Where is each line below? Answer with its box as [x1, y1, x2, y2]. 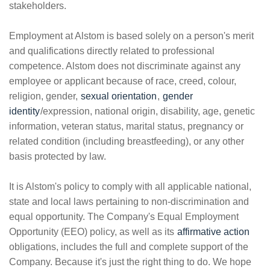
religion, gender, [9, 91, 80, 101]
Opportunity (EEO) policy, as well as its [9, 227, 177, 237]
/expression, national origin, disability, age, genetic [40, 106, 255, 116]
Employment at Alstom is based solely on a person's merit [9, 31, 254, 41]
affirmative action [177, 227, 250, 237]
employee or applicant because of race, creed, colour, [9, 76, 236, 86]
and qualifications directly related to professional [9, 46, 215, 56]
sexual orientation [81, 91, 157, 101]
